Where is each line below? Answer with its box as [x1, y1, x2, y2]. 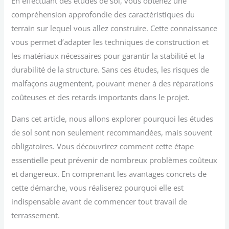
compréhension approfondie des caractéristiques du [11, 9, 195, 20]
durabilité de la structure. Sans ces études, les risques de [11, 64, 210, 75]
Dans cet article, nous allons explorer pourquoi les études [11, 113, 214, 124]
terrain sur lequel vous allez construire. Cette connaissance [11, 23, 218, 34]
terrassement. [11, 210, 60, 220]
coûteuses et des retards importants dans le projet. [11, 92, 190, 103]
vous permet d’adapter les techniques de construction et [11, 37, 209, 48]
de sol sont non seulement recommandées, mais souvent [11, 127, 213, 138]
